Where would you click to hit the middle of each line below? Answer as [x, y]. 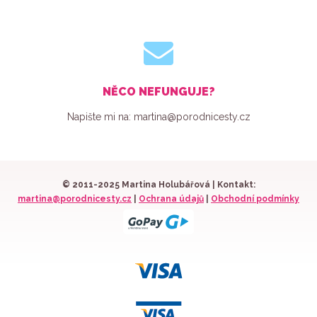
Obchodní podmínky [255, 199]
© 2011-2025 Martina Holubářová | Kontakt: [158, 185]
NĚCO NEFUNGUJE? [158, 92]
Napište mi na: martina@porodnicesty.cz [158, 117]
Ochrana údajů [171, 199]
